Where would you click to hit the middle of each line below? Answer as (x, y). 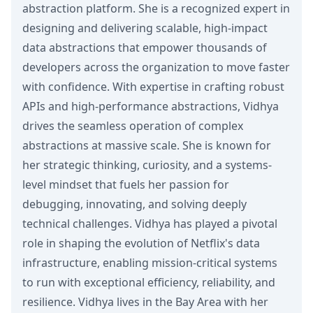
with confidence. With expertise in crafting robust (153, 87)
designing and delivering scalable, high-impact (145, 28)
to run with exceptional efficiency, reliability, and (149, 282)
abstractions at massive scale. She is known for (147, 145)
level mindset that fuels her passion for (126, 184)
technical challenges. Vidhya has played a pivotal (150, 224)
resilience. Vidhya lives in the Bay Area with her (145, 302)
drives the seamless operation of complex (133, 126)
